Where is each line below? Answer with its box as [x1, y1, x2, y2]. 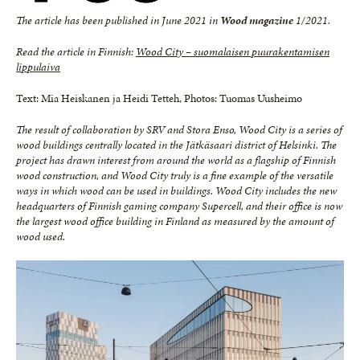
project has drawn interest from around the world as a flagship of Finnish [16, 153, 336, 169]
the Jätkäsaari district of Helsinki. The [170, 137, 337, 153]
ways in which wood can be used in [16, 183, 170, 199]
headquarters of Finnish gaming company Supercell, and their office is [16, 198, 324, 215]
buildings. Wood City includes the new [170, 183, 337, 199]
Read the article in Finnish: [16, 44, 136, 60]
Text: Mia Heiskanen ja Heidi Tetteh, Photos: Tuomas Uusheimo [16, 91, 302, 107]
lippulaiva [16, 59, 60, 76]
